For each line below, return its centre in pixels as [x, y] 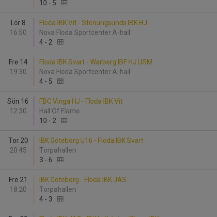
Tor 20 [18, 140]
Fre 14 [18, 62]
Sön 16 [18, 101]
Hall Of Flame [61, 111]
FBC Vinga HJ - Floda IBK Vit [81, 101]
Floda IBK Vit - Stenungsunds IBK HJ [93, 23]
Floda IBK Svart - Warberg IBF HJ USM [96, 62]
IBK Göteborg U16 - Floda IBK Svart [91, 140]
